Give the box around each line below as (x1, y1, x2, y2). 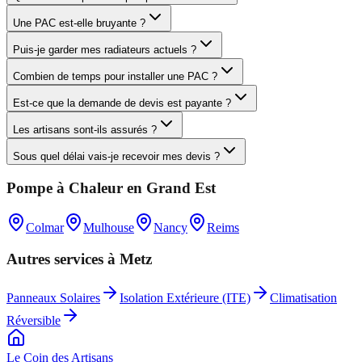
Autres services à (6, 250, 120, 267)
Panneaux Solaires (6, 291, 100, 305)
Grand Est (146, 179, 216, 197)
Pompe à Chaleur (6, 179, 123, 197)
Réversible (6, 314, 61, 328)
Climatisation (270, 291, 337, 305)
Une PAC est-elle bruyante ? (13, 16, 145, 29)
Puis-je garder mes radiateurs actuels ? (13, 43, 196, 56)
